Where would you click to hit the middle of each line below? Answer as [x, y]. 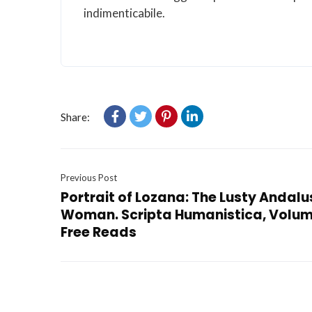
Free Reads [99, 232]
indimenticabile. [124, 13]
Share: [75, 117]
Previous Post [89, 178]
